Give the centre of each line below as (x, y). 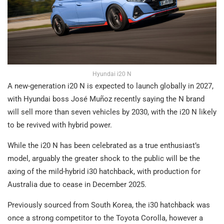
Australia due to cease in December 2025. (77, 185)
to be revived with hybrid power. (60, 125)
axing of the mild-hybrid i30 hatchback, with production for (104, 172)
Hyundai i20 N (112, 74)
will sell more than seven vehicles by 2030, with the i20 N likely (112, 112)
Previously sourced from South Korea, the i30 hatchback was (109, 205)
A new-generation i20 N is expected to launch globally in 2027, (110, 86)
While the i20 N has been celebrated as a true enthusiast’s (104, 146)
